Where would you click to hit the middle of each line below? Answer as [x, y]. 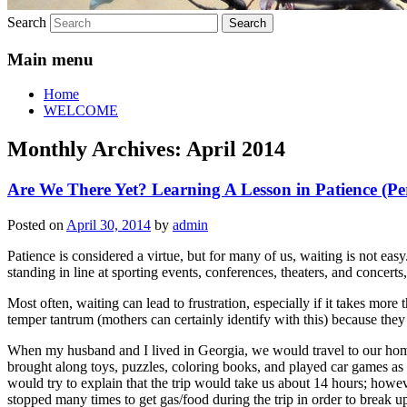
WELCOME [81, 111]
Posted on [37, 224]
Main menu [50, 59]
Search [27, 22]
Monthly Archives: [97, 149]
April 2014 [236, 149]
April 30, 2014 [109, 224]
